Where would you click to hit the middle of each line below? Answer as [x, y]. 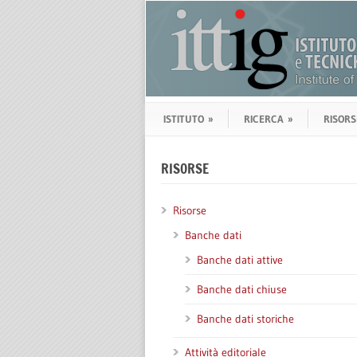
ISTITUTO [184, 119]
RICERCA [264, 119]
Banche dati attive [240, 260]
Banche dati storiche [245, 319]
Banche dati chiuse [242, 289]
